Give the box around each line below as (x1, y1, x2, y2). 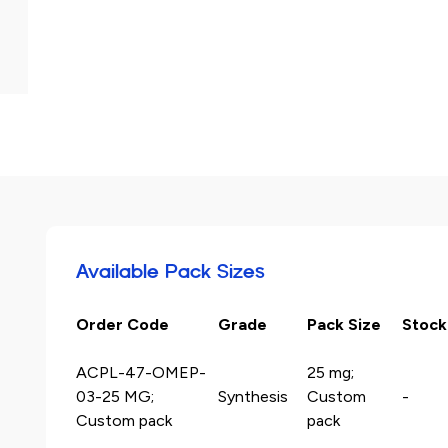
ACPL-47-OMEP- (75, 363, 206, 382)
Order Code (75, 315, 169, 334)
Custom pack (75, 411, 172, 430)
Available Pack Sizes (75, 259, 265, 283)
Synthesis (217, 387, 288, 406)
